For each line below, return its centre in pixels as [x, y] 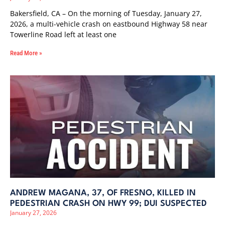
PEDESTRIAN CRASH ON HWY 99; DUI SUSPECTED [108, 204]
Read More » [26, 53]
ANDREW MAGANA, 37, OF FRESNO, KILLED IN [103, 193]
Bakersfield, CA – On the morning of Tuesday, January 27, [106, 13]
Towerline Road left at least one [63, 34]
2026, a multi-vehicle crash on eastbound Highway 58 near [109, 24]
